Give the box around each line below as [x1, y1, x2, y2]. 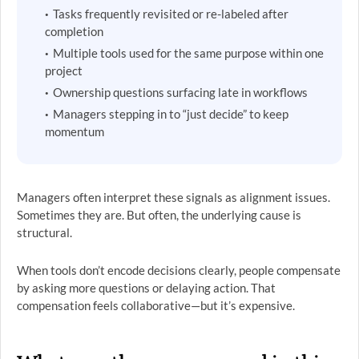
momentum [45, 124, 104, 139]
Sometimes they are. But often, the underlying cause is [17, 208, 301, 222]
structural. [17, 225, 72, 240]
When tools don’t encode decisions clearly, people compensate [17, 263, 341, 277]
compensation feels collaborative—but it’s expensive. [17, 298, 295, 313]
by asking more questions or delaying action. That [17, 280, 276, 295]
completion [45, 24, 103, 38]
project [45, 63, 83, 78]
